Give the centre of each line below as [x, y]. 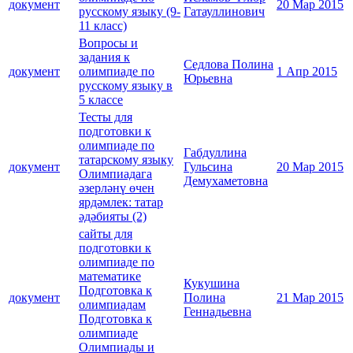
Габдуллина [215, 153]
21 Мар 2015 [310, 298]
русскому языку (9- [130, 12]
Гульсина [208, 167]
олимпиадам [112, 305]
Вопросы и [108, 43]
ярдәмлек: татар [121, 203]
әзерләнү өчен [117, 188]
